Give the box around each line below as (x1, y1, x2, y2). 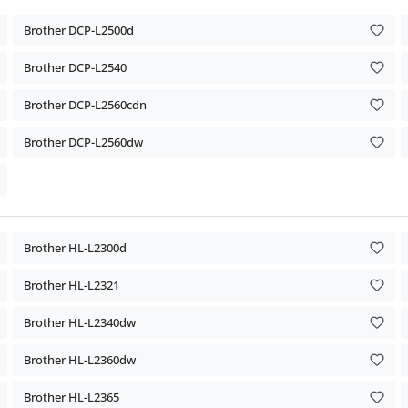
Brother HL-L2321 (24, 276, 119, 293)
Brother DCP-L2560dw (24, 133, 143, 150)
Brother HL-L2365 (24, 388, 119, 405)
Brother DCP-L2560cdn (24, 96, 147, 113)
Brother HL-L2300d (24, 239, 127, 256)
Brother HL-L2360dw (24, 351, 136, 368)
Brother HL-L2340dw (24, 313, 136, 331)
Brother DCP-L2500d (24, 21, 134, 38)
